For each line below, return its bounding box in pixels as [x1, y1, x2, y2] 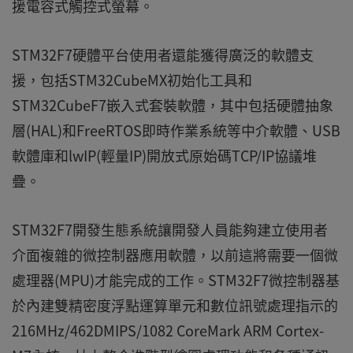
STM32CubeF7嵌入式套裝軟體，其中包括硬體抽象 [12, 95, 333, 116]
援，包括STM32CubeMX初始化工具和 [12, 69, 252, 91]
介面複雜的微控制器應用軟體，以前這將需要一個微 [12, 244, 338, 266]
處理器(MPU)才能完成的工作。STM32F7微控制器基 [12, 269, 340, 291]
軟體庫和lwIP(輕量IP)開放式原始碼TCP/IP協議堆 [12, 145, 317, 166]
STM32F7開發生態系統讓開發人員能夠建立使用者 [12, 219, 328, 240]
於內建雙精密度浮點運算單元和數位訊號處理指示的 [12, 295, 338, 316]
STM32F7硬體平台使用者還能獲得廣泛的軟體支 [12, 44, 314, 65]
